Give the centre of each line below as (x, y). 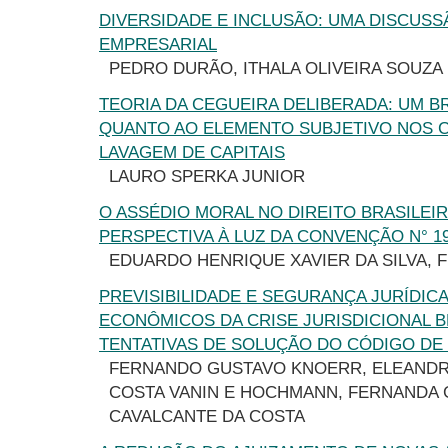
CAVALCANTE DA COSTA (207, 416)
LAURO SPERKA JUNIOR (207, 176)
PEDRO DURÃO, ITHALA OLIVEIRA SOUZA (276, 68)
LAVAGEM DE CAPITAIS (192, 152)
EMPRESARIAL (158, 44)
